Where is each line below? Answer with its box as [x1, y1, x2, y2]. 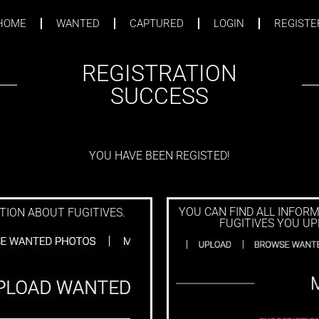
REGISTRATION [81, 60, 237, 87]
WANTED [56, 17, 100, 30]
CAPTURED [129, 17, 184, 30]
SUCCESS [110, 83, 209, 110]
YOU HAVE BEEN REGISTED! [89, 149, 230, 162]
